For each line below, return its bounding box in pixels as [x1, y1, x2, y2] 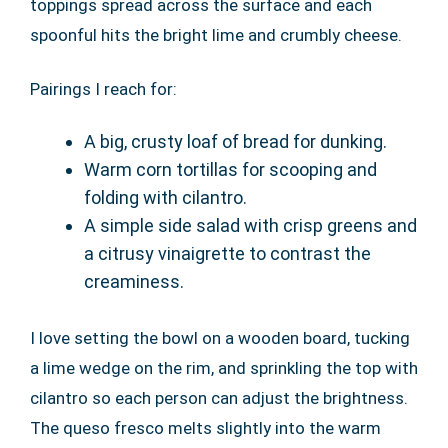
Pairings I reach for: [30, 79, 177, 100]
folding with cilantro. [84, 187, 247, 209]
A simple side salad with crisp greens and [84, 215, 417, 237]
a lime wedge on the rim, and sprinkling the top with [30, 358, 418, 379]
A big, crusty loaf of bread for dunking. [84, 131, 387, 153]
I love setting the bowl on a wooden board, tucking [30, 328, 410, 349]
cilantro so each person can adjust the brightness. [30, 388, 408, 409]
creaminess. [84, 271, 184, 293]
